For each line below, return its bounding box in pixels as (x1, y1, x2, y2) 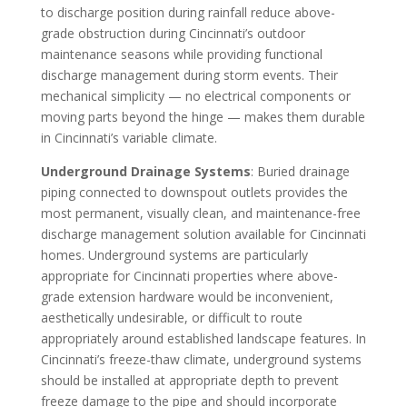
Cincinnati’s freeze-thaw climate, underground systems (40, 350, 362, 368)
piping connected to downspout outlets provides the (40, 183, 348, 201)
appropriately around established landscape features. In (40, 329, 366, 347)
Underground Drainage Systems (40, 162, 251, 180)
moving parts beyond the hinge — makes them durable (40, 107, 365, 125)
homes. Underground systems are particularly (40, 245, 308, 263)
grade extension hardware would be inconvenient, (40, 287, 333, 305)
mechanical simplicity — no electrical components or (40, 86, 351, 104)
